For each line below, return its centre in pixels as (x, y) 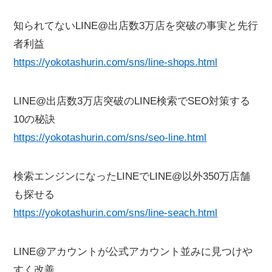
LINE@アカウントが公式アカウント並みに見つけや (133, 251)
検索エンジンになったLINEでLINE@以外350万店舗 (132, 176)
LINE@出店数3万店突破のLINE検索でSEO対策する (132, 101)
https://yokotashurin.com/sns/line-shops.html (116, 62)
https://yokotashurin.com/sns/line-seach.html (116, 212)
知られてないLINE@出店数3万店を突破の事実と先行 (136, 25)
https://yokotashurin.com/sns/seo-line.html (110, 137)
